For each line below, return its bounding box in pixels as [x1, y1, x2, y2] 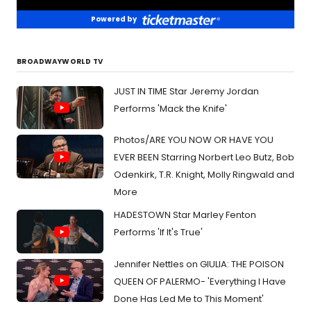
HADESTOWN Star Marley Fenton [114, 208, 256, 222]
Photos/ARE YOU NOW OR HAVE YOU [114, 133, 274, 147]
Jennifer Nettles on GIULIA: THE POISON [114, 257, 284, 271]
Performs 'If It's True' [114, 226, 203, 239]
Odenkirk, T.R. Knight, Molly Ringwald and [114, 168, 294, 182]
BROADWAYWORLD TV [17, 56, 103, 67]
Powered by [91, 13, 137, 24]
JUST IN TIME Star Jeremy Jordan [114, 84, 259, 98]
